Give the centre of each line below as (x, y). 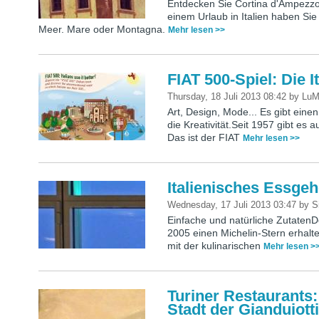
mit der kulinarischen (216, 246)
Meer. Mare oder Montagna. (103, 30)
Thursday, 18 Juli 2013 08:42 (229, 97)
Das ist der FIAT (205, 138)
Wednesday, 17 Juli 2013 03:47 (234, 205)
